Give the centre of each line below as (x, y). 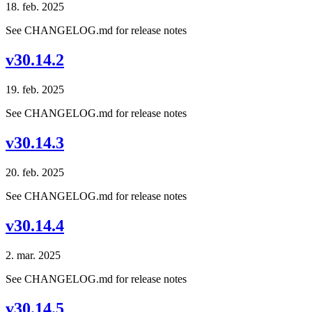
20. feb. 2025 (35, 172)
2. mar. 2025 (33, 255)
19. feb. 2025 (35, 90)
